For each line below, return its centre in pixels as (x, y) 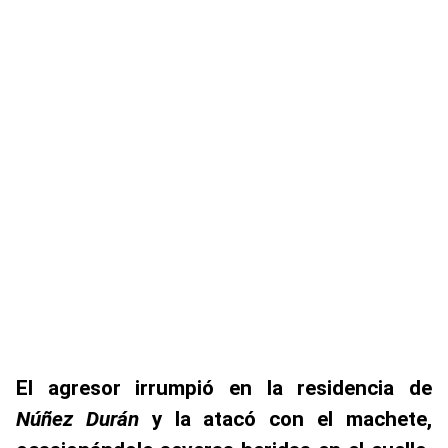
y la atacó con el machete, (285, 419)
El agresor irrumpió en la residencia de (224, 388)
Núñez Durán (77, 419)
